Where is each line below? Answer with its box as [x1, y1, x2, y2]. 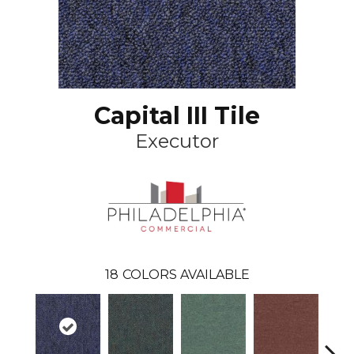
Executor [135, 130, 219, 153]
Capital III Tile [94, 101, 260, 130]
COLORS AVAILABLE [122, 266, 250, 282]
